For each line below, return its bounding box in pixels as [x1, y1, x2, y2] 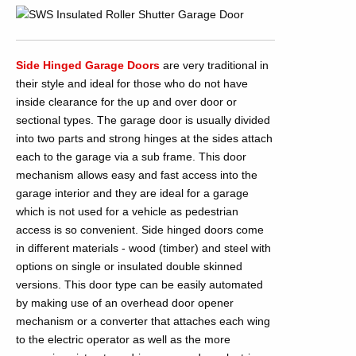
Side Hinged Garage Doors [16, 59, 160, 72]
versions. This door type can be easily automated [16, 278, 263, 292]
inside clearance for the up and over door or [16, 95, 237, 109]
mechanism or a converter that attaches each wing [16, 315, 270, 328]
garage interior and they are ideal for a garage [16, 187, 249, 200]
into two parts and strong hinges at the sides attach [16, 132, 273, 145]
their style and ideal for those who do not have [16, 77, 248, 91]
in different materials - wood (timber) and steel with [16, 242, 271, 255]
